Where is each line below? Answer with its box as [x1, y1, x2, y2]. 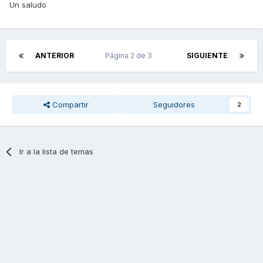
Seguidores [153, 99, 195, 109]
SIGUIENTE [187, 50, 228, 60]
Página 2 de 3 [105, 50, 156, 60]
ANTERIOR [35, 50, 74, 60]
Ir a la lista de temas [19, 146, 94, 156]
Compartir [49, 99, 89, 109]
